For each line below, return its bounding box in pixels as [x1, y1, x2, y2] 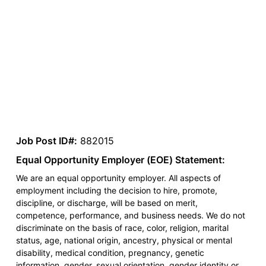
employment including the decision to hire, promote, [15, 185, 217, 196]
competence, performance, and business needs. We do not [15, 210, 245, 221]
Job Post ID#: [15, 135, 77, 147]
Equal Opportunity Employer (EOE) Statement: [15, 154, 225, 166]
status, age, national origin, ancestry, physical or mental [15, 235, 232, 246]
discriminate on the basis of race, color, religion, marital [15, 223, 229, 233]
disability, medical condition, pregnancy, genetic [15, 248, 204, 258]
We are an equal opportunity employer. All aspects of [15, 173, 221, 183]
